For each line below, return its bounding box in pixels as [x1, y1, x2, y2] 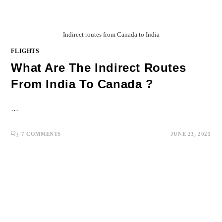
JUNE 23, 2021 [170, 130, 211, 137]
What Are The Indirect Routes [11, 60, 186, 74]
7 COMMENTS [21, 130, 61, 137]
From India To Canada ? [11, 77, 154, 91]
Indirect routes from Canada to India [62, 30, 160, 38]
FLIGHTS [11, 47, 40, 55]
